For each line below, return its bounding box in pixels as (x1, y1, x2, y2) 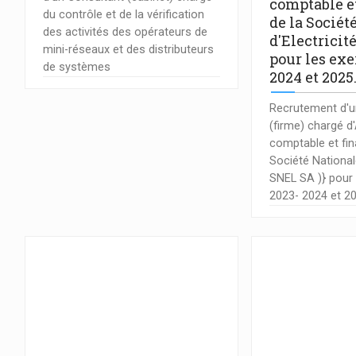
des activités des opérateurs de (43, 25, 207, 39)
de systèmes (43, 60, 110, 74)
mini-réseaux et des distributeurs (43, 42, 214, 56)
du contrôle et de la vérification (43, 7, 204, 21)
